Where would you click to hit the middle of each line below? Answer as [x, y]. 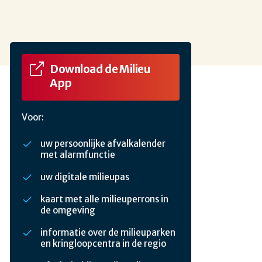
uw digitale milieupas [85, 177]
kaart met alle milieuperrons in [104, 199]
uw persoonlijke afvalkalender [103, 144]
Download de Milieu [100, 69]
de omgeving [68, 211]
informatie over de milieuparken [108, 233]
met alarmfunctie [78, 155]
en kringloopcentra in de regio [103, 244]
